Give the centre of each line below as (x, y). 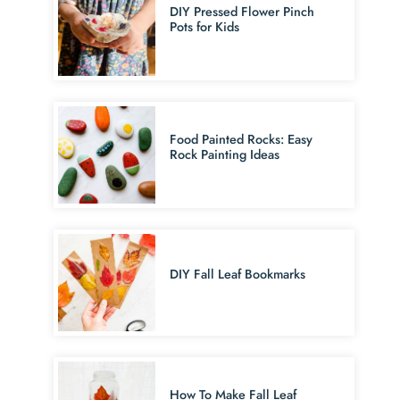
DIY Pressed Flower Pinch (242, 11)
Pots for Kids (205, 26)
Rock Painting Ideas (225, 154)
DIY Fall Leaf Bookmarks (238, 275)
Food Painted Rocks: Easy (242, 139)
